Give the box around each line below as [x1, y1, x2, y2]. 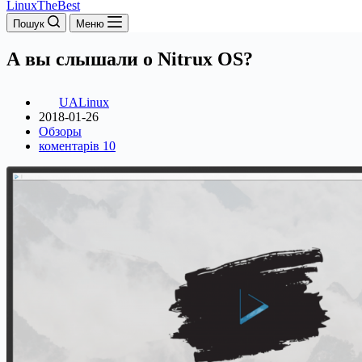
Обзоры [39, 124, 82, 138]
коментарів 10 [39, 138, 116, 153]
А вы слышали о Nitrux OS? [6, 48, 253, 69]
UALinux [59, 95, 109, 109]
